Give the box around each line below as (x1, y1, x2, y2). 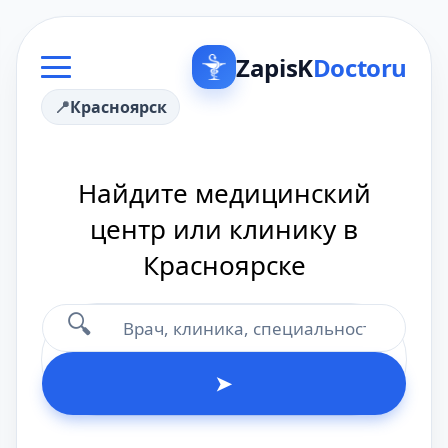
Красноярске (142, 247, 306, 283)
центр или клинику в (90, 211, 358, 247)
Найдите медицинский (77, 175, 371, 211)
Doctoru (312, 50, 407, 84)
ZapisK (236, 50, 313, 84)
